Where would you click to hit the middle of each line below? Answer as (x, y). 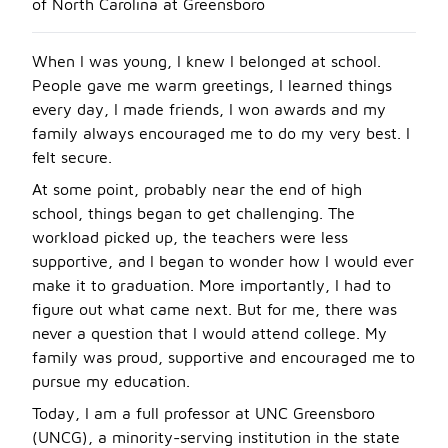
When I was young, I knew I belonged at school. (206, 61)
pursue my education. (111, 381)
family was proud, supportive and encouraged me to (223, 357)
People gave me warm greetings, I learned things (212, 85)
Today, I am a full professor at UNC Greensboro (203, 413)
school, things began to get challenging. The (193, 213)
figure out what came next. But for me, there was (214, 309)
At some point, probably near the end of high (197, 189)
